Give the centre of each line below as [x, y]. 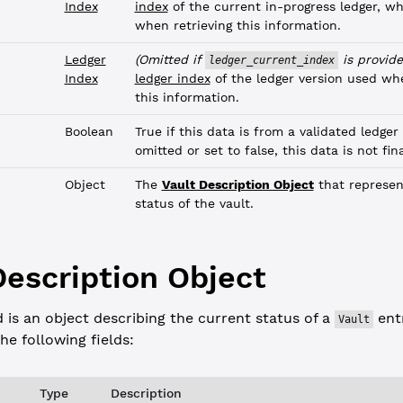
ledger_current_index [271, 60]
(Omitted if [170, 59]
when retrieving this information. [237, 25]
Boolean [89, 131]
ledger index [172, 78]
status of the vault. [194, 203]
